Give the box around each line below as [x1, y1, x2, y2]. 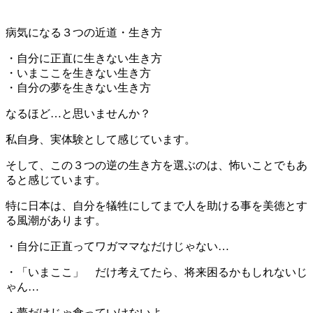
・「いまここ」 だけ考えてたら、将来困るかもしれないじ [6, 265, 307, 278]
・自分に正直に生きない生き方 [6, 52, 162, 64]
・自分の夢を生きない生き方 [6, 81, 151, 94]
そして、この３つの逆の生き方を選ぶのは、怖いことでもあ [6, 159, 307, 171]
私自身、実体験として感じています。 [6, 133, 196, 145]
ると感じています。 [6, 173, 106, 186]
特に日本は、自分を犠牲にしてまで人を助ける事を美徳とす [6, 199, 307, 212]
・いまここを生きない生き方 [6, 66, 151, 79]
